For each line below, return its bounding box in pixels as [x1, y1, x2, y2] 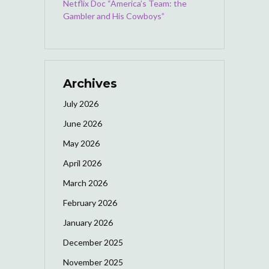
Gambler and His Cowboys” [63, 10, 165, 21]
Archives [63, 76, 117, 91]
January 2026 [63, 217, 113, 228]
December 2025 [63, 237, 123, 247]
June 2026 [63, 118, 102, 128]
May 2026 [63, 138, 100, 148]
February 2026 [63, 197, 117, 208]
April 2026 [63, 157, 101, 168]
